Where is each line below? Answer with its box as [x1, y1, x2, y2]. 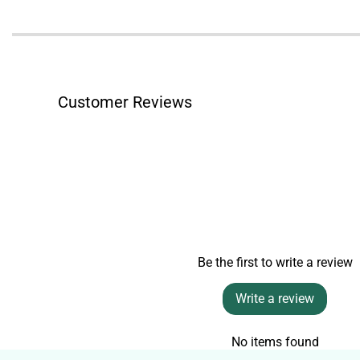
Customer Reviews [58, 92, 192, 112]
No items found [231, 333, 319, 350]
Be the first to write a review [197, 254, 353, 270]
